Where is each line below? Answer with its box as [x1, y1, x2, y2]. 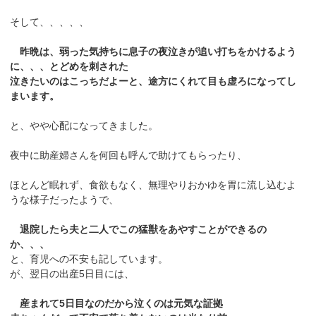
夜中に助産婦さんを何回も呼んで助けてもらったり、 [10, 150, 248, 162]
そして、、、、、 [10, 16, 90, 28]
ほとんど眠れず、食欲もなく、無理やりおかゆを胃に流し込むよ [10, 179, 297, 191]
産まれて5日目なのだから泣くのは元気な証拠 [10, 298, 224, 310]
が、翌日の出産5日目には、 [10, 268, 135, 280]
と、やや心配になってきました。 [10, 120, 159, 132]
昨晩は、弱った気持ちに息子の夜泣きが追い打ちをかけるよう [10, 46, 297, 58]
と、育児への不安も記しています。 [10, 253, 169, 265]
